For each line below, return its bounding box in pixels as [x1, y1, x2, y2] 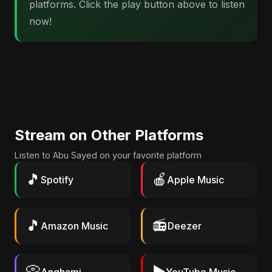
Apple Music [167, 174, 224, 186]
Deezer [168, 220, 202, 232]
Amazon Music [41, 220, 108, 232]
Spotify [41, 174, 73, 186]
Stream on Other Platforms [15, 126, 203, 144]
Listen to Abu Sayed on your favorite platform [15, 150, 202, 160]
